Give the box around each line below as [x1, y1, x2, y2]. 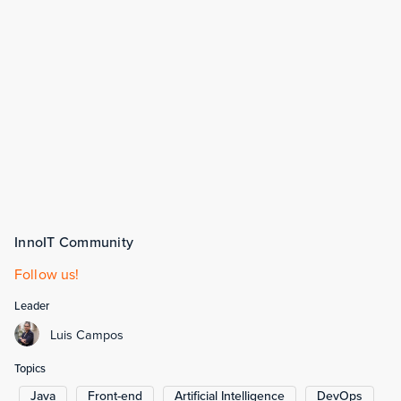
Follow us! [14, 264, 80, 285]
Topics [14, 360, 46, 377]
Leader [14, 297, 49, 314]
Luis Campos [50, 324, 124, 344]
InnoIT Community [14, 232, 133, 252]
